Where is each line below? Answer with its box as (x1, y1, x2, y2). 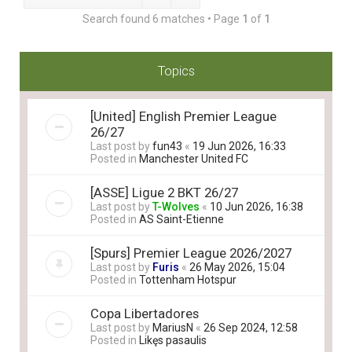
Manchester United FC (139, 152, 248, 165)
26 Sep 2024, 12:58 (203, 321, 298, 334)
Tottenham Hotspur (139, 273, 236, 286)
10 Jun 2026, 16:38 (210, 200, 303, 213)
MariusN (152, 321, 193, 334)
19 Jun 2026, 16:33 (192, 140, 286, 152)
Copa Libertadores (90, 306, 199, 321)
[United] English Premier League (90, 108, 277, 124)
